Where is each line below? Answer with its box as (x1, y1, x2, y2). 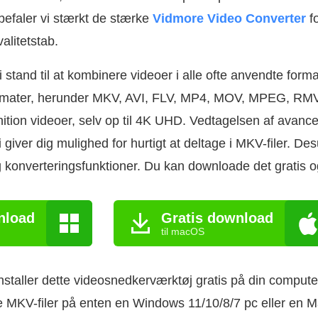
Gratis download (161, 209, 273, 226)
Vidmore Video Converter (153, 11, 306, 26)
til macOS (161, 225, 204, 237)
